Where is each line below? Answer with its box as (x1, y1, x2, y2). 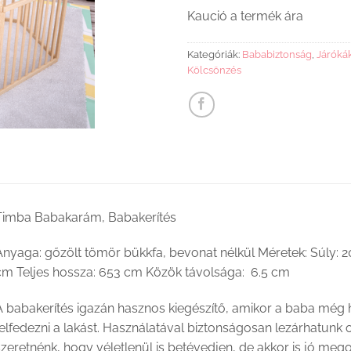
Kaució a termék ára (187, 8, 303, 24)
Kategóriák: (187, 48, 242, 60)
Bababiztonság (242, 48, 312, 60)
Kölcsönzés (187, 63, 241, 76)
